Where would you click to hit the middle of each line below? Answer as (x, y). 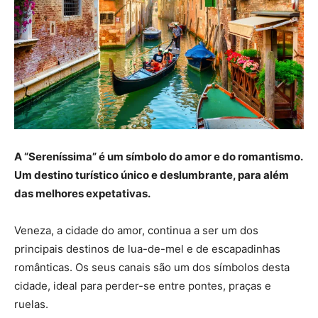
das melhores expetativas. (82, 193)
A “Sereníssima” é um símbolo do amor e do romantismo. (158, 156)
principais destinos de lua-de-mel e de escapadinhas (147, 248)
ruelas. (31, 304)
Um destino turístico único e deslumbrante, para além (152, 175)
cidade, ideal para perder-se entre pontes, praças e (143, 285)
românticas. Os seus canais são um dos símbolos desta (152, 267)
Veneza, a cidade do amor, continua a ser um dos (136, 230)
